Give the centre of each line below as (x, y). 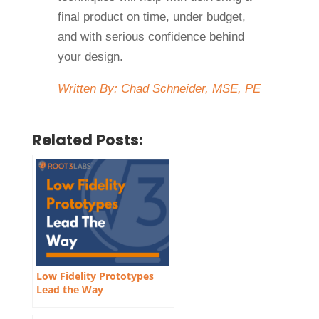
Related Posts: (87, 140)
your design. (90, 57)
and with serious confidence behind (151, 37)
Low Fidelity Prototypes (95, 276)
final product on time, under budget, (151, 17)
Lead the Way (69, 290)
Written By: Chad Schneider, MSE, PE (159, 89)
